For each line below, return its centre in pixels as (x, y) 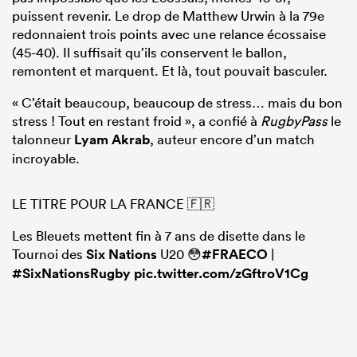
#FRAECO (235, 255)
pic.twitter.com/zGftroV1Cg (221, 274)
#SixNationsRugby (71, 274)
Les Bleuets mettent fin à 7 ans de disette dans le (159, 236)
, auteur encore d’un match (232, 139)
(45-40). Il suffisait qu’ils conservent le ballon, (149, 53)
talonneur (43, 139)
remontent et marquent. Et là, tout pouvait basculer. (170, 71)
